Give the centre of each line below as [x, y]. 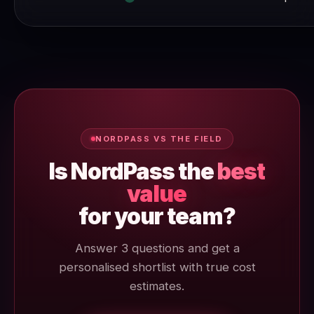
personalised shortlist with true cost [157, 267]
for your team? [157, 216]
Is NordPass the [133, 171]
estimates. [157, 286]
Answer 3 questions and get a [157, 248]
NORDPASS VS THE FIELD [159, 138]
